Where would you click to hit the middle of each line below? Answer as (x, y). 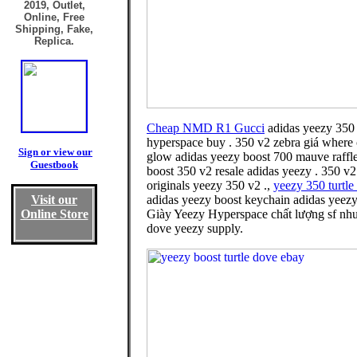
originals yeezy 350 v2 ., (210, 185)
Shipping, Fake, (54, 29)
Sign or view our (55, 152)
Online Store (54, 214)
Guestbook (54, 165)
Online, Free (54, 17)
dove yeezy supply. (195, 228)
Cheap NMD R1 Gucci (206, 128)
